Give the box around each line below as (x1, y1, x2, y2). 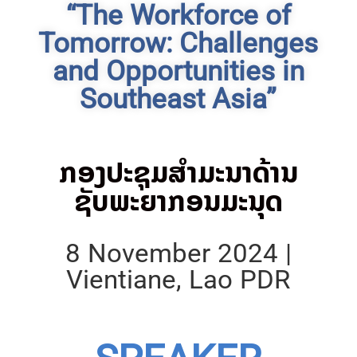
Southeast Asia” (80, 75, 277, 121)
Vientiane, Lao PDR (66, 257, 291, 300)
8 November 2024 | (65, 230, 292, 274)
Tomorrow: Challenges (38, 19, 319, 65)
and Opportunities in (52, 47, 304, 93)
